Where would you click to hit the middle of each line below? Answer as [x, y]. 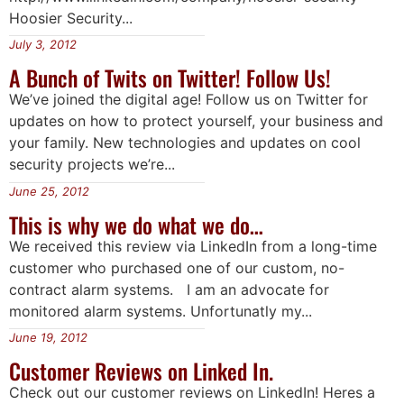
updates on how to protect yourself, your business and [196, 121]
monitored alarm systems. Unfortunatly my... [161, 311]
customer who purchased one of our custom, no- [177, 267]
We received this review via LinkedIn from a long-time [193, 246]
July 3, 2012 [43, 45]
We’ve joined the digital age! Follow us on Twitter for [188, 100]
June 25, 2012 [49, 191]
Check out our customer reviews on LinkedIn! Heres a [192, 392]
